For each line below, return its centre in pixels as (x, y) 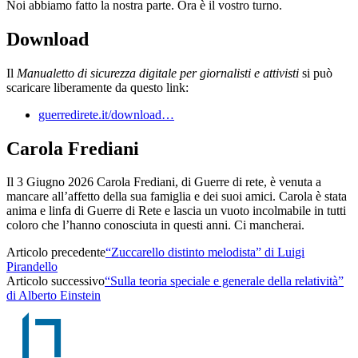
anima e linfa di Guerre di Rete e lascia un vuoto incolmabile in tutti (176, 211)
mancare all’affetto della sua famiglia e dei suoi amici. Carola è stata (177, 197)
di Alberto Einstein (54, 296)
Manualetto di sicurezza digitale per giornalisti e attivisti (158, 73)
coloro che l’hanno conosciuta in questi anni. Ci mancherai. (155, 225)
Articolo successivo (56, 281)
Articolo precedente (56, 253)
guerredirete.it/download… (106, 114)
